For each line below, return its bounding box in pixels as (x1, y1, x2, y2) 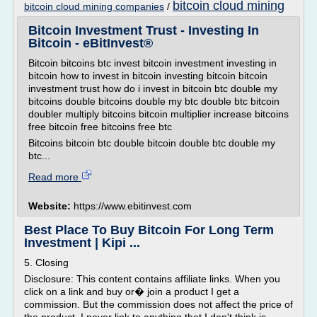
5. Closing (24, 257, 69, 268)
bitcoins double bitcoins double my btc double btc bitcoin (28, 96, 279, 107)
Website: (28, 200, 74, 212)
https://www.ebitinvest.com (74, 200, 192, 212)
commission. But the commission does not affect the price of (24, 299, 293, 310)
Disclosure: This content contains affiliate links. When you (24, 273, 280, 284)
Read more (28, 171, 81, 183)
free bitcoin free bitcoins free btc (28, 121, 172, 132)
